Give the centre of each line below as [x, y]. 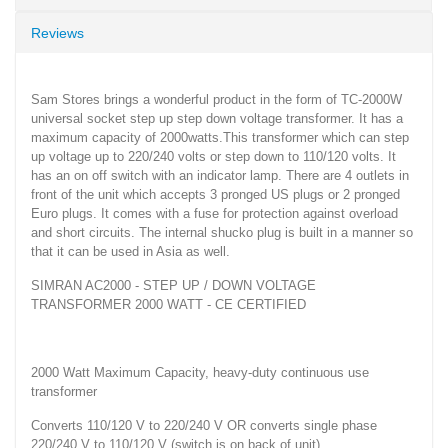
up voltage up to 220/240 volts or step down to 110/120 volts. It [213, 156]
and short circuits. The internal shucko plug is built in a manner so [222, 232]
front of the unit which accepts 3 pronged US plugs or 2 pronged [215, 194]
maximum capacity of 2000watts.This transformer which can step [220, 137]
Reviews [57, 32]
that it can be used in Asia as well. [130, 251]
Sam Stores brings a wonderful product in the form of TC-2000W [216, 99]
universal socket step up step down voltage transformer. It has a [217, 118]
